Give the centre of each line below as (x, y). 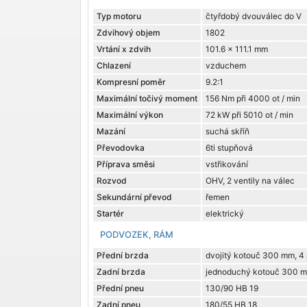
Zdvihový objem (128, 33)
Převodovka (121, 148)
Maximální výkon (130, 115)
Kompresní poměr (131, 82)
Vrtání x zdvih (124, 49)
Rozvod (112, 181)
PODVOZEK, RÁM (137, 235)
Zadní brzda (121, 272)
